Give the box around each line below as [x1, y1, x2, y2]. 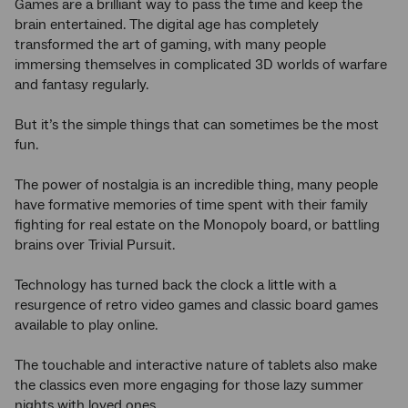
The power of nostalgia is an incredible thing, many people [15, 175, 378, 194]
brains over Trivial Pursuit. [15, 235, 175, 254]
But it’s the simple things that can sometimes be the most [15, 115, 379, 134]
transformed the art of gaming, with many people [15, 35, 326, 54]
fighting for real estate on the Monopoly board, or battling [15, 215, 380, 234]
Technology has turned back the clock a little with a [15, 275, 336, 294]
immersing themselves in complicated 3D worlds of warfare [15, 55, 387, 74]
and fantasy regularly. [15, 75, 148, 94]
